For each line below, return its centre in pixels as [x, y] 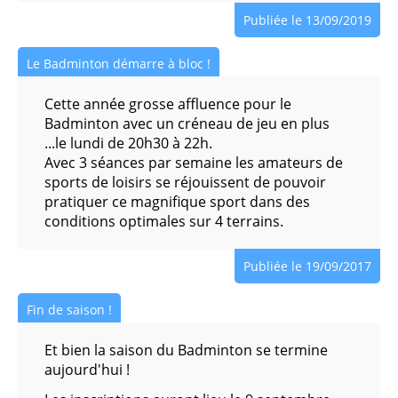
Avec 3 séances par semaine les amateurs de [194, 163]
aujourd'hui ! [87, 370]
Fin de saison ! [69, 310]
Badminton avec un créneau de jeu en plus [187, 123]
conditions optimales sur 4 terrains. [164, 221]
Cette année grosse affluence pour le [168, 104]
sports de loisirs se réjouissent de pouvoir [185, 182]
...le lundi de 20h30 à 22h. [130, 143]
